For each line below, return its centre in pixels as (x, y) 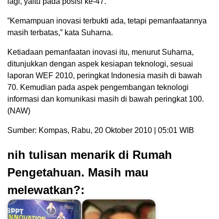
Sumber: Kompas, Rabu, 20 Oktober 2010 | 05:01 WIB (101, 131)
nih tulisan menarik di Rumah (90, 155)
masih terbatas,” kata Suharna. (60, 33)
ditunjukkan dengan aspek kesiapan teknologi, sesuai (100, 64)
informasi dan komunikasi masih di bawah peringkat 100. (106, 99)
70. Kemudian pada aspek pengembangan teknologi (98, 88)
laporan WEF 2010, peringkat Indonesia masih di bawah (105, 76)
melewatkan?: (46, 190)
